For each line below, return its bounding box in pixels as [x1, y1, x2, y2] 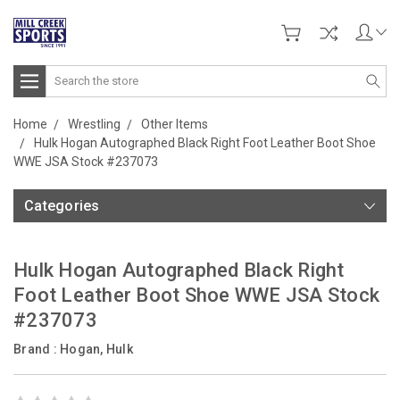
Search [46, 66, 86, 81]
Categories [24, 196, 100, 214]
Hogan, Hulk [60, 341, 133, 356]
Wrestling [68, 116, 121, 131]
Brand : [13, 341, 60, 356]
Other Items [141, 116, 208, 131]
